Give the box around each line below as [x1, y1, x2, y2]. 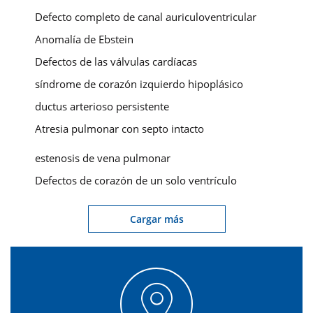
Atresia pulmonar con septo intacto [35, 122, 204, 136]
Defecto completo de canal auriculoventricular [35, 10, 256, 24]
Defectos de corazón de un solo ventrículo [35, 173, 237, 188]
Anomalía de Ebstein [35, 32, 133, 47]
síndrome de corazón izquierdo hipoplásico [35, 77, 243, 92]
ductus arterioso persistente [35, 99, 169, 114]
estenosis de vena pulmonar [35, 151, 170, 166]
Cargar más [129, 212, 184, 226]
